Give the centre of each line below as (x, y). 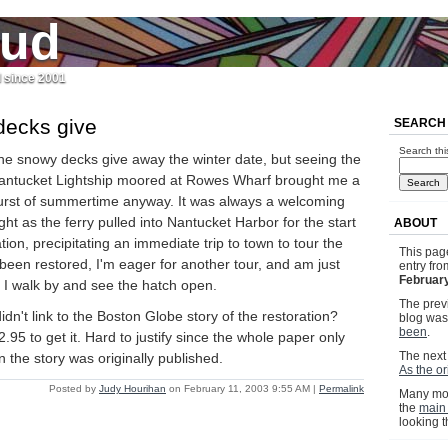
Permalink (341, 389)
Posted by (74, 389)
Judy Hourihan (132, 389)
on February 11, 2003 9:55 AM (239, 389)
